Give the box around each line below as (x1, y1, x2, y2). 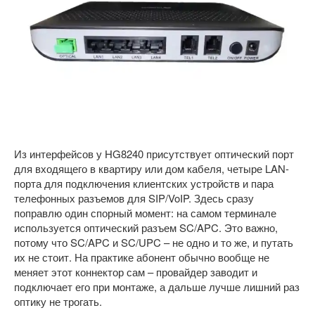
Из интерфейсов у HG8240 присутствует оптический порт (14, 146, 294, 161)
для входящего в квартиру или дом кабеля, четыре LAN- (14, 161, 289, 176)
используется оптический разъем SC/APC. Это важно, (14, 220, 278, 235)
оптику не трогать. (14, 294, 102, 309)
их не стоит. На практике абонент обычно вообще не (14, 250, 269, 264)
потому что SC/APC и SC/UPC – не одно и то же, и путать (14, 235, 293, 250)
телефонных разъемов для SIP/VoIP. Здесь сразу (14, 191, 254, 205)
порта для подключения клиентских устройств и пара (14, 176, 274, 191)
